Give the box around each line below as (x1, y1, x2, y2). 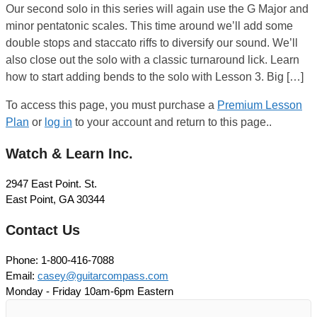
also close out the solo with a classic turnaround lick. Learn (6, 54, 299, 66)
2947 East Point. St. (6, 178, 97, 190)
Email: (6, 270, 38, 282)
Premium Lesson (217, 99, 302, 111)
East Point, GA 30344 (6, 193, 105, 205)
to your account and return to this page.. (72, 116, 272, 128)
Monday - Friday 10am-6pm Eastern (6, 285, 173, 297)
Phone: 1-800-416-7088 (6, 254, 114, 266)
